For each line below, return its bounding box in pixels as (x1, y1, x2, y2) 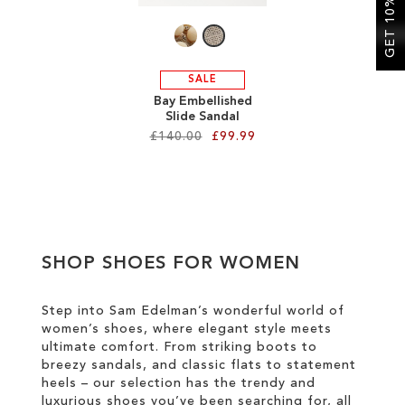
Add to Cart (214, 174, 290, 186)
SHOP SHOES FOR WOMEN (42, 255, 300, 273)
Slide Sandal (165, 110, 240, 123)
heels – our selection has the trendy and (42, 377, 316, 390)
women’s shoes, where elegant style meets (42, 323, 332, 335)
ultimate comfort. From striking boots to (42, 341, 317, 353)
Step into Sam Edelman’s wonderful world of (42, 305, 344, 317)
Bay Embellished (153, 95, 252, 108)
